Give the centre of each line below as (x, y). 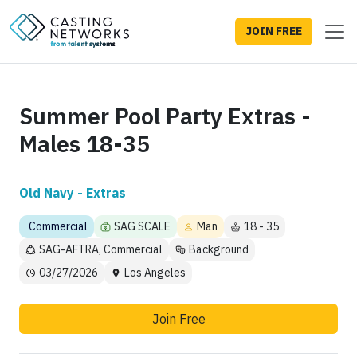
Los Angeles (155, 273)
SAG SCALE (142, 227)
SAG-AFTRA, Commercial (101, 250)
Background (219, 250)
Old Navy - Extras (73, 193)
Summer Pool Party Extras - (165, 116)
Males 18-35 (84, 144)
